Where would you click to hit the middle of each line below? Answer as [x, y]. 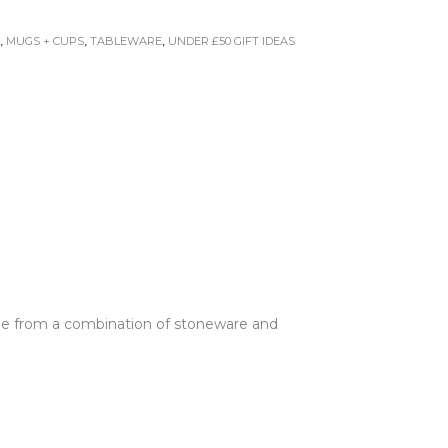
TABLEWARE [126, 41]
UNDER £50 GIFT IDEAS [232, 41]
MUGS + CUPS [45, 41]
